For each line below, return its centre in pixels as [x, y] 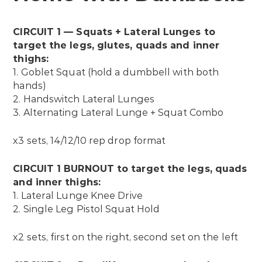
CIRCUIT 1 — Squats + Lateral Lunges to [114, 32]
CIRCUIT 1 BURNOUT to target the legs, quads [130, 169]
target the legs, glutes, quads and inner [116, 46]
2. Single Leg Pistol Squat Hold [87, 209]
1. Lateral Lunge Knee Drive [78, 196]
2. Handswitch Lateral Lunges [84, 99]
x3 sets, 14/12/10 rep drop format [89, 141]
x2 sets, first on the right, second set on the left [125, 237]
